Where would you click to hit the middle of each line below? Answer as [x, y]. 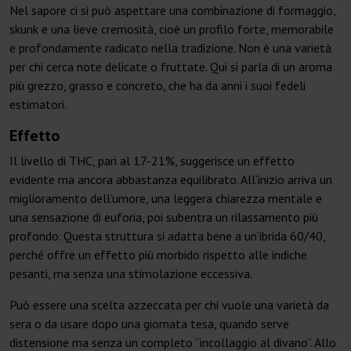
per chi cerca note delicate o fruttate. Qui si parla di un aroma [171, 67]
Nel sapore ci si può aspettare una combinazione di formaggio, [172, 11]
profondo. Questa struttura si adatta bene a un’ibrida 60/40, [167, 236]
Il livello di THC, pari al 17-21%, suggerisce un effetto [152, 161]
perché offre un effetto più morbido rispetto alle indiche [158, 255]
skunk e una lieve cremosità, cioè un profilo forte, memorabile [172, 29]
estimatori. [38, 105]
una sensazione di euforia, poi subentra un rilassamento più [164, 217]
